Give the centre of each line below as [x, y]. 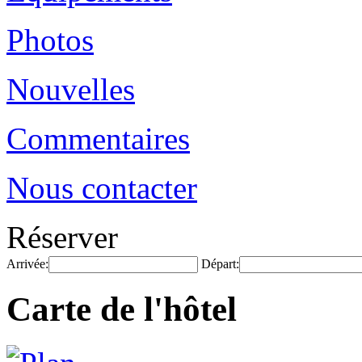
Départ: [220, 264]
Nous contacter [102, 188]
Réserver [62, 237]
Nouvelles [71, 89]
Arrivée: [27, 264]
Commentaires [98, 139]
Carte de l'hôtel [122, 309]
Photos [50, 40]
